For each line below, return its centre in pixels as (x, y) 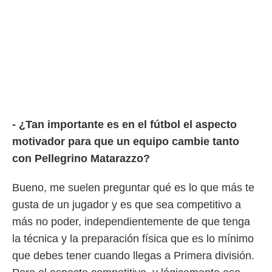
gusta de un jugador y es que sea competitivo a (127, 205)
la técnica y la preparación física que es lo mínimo (133, 239)
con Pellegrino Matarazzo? (81, 158)
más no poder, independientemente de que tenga (131, 222)
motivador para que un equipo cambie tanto (126, 141)
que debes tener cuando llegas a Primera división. (133, 256)
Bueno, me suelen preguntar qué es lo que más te (133, 188)
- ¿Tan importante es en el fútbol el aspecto (124, 124)
